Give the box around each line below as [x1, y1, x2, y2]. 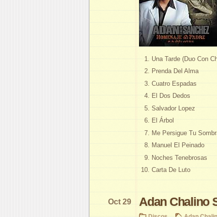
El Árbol [152, 117, 174, 124]
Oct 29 [108, 198, 131, 206]
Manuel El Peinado [152, 141, 204, 149]
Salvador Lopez [152, 104, 195, 112]
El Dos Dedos [152, 92, 190, 100]
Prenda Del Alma [152, 67, 199, 75]
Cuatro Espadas [152, 79, 197, 87]
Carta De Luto [152, 166, 190, 174]
